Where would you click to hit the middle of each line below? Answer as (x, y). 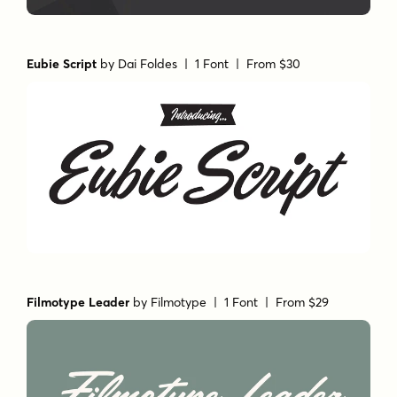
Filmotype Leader (78, 303)
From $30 (274, 64)
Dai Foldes (148, 64)
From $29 (303, 303)
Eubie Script (62, 64)
